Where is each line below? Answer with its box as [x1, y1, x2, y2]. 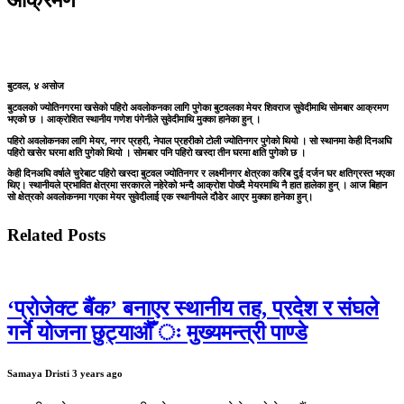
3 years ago [72, 367, 123, 379]
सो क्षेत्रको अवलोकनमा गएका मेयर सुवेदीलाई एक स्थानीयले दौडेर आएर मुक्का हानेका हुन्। [7, 191, 316, 203]
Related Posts [7, 225, 106, 245]
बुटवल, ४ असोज [7, 80, 64, 92]
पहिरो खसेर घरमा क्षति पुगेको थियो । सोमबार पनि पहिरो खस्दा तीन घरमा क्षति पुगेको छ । [7, 146, 306, 158]
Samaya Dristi [7, 367, 72, 379]
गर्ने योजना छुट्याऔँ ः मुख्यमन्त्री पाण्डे [7, 320, 308, 344]
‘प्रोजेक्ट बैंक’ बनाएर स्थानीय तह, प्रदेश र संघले [7, 296, 379, 320]
